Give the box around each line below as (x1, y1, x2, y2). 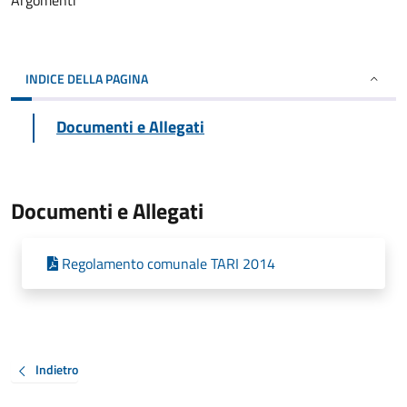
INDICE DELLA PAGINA (25, 69, 148, 88)
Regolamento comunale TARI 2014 (62, 253, 275, 274)
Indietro (35, 360, 78, 380)
